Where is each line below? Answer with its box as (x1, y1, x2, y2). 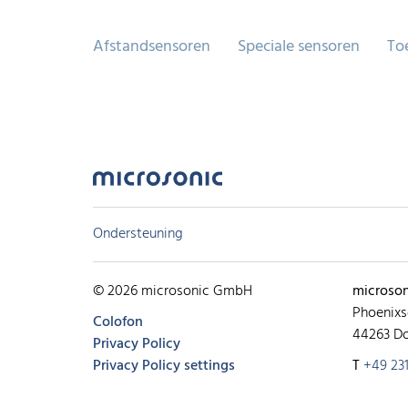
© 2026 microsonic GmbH (93, 279, 252, 303)
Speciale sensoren (238, 34, 360, 60)
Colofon (93, 310, 143, 334)
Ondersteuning (93, 222, 183, 246)
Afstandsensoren (93, 34, 210, 60)
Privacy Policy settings (93, 353, 235, 378)
